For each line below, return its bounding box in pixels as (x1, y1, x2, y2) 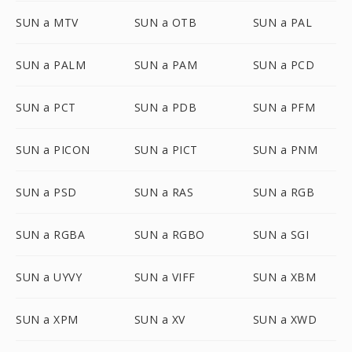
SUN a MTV (16, 15, 79, 30)
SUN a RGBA (16, 227, 85, 242)
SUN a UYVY (16, 269, 82, 284)
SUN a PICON (16, 142, 90, 157)
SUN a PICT (134, 142, 198, 157)
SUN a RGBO (134, 227, 205, 242)
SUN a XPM (16, 312, 79, 327)
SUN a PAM (134, 57, 198, 72)
